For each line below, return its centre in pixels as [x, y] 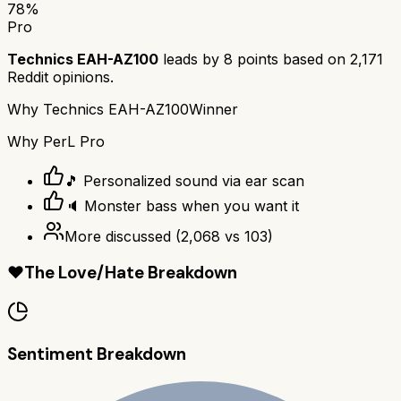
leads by [191, 59]
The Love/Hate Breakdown [131, 273]
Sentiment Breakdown [97, 354]
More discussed [118, 236]
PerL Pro [74, 141]
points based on [291, 59]
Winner [213, 109]
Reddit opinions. [60, 77]
